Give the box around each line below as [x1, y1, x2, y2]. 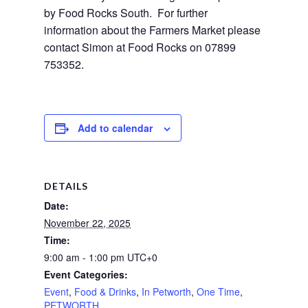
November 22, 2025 [44, 215, 131, 230]
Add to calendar [78, 120, 153, 135]
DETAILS [44, 179, 88, 192]
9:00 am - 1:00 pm [44, 250, 127, 264]
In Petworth [142, 284, 191, 298]
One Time [197, 284, 240, 298]
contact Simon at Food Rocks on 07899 [44, 38, 236, 55]
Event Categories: [44, 267, 128, 281]
